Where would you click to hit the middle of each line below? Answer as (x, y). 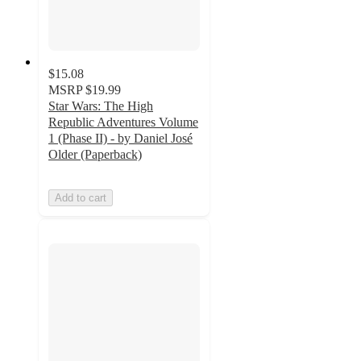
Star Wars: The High (101, 106)
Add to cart (81, 197)
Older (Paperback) (95, 154)
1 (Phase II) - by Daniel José (120, 138)
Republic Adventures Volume (123, 122)
